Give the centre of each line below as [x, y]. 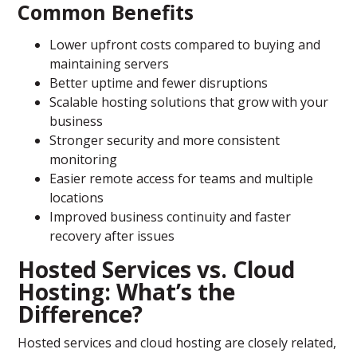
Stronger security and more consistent [165, 141]
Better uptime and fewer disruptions [159, 83]
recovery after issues [112, 236]
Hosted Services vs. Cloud [157, 270]
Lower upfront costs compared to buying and [185, 45]
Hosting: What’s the [127, 292]
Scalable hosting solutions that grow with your [189, 102]
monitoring [84, 160]
